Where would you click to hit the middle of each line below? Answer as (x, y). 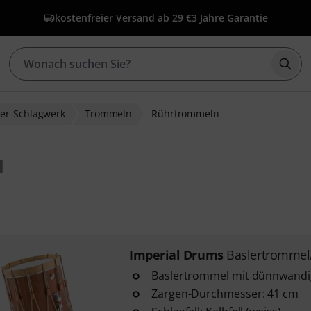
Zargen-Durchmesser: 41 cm (225, 294)
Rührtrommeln (185, 114)
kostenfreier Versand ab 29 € (123, 18)
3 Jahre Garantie (229, 18)
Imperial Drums (176, 255)
